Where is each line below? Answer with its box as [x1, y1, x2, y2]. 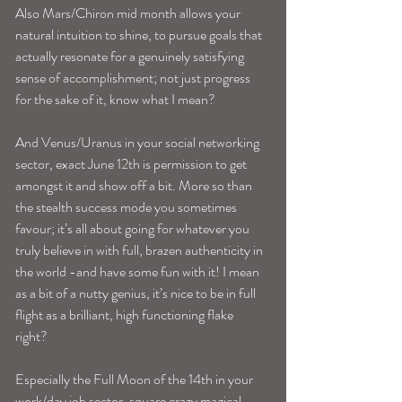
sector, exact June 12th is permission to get [15, 153, 249, 174]
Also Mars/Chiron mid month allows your [15, 2, 243, 23]
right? [15, 325, 50, 346]
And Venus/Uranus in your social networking [15, 131, 262, 153]
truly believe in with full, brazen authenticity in [15, 239, 266, 260]
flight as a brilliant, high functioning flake [15, 303, 236, 325]
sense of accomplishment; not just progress [15, 66, 253, 88]
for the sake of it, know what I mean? [15, 88, 218, 109]
